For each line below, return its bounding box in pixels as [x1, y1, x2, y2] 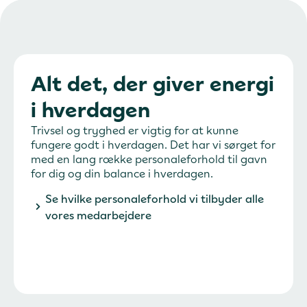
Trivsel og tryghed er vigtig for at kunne [31, 123, 238, 137]
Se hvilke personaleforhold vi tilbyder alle [45, 191, 264, 206]
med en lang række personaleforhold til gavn [31, 151, 267, 166]
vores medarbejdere [45, 208, 151, 222]
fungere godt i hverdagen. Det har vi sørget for [31, 137, 275, 151]
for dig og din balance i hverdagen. [31, 166, 213, 180]
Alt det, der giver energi [31, 71, 274, 97]
